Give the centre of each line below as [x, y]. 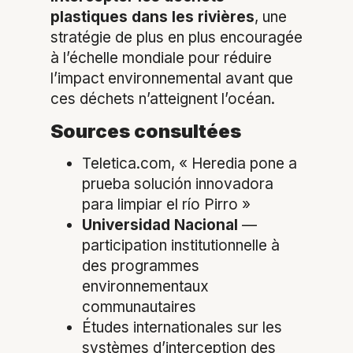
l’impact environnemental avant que [172, 79]
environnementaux [145, 287]
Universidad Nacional [160, 225]
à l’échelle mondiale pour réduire [161, 58]
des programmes [141, 266]
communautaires [139, 307]
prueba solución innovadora [178, 184]
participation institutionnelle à [181, 246]
